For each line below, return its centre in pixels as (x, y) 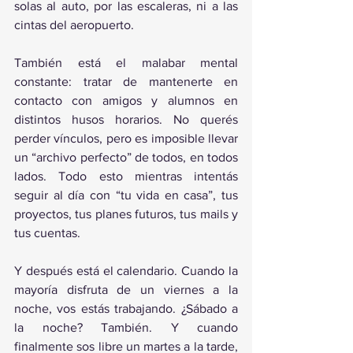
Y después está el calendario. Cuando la (126, 271)
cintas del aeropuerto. (74, 25)
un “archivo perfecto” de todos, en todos (126, 157)
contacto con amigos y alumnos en (126, 100)
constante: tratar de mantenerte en (126, 82)
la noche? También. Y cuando (126, 327)
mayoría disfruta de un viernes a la (126, 290)
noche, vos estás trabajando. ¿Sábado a (126, 308)
